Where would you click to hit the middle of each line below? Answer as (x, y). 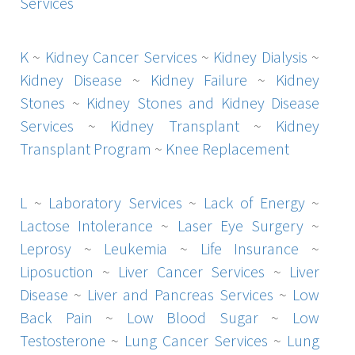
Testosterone (63, 340)
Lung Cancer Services (196, 340)
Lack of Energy (254, 202)
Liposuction (57, 271)
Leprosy (46, 248)
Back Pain (56, 317)
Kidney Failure (199, 79)
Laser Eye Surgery (240, 225)
